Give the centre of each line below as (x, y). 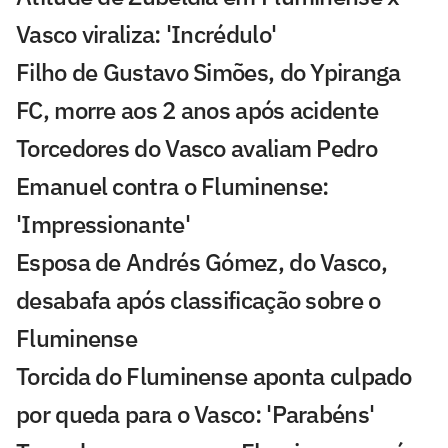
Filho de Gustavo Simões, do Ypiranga (208, 72)
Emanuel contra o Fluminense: (172, 186)
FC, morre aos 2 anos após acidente (197, 110)
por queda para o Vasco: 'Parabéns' (195, 414)
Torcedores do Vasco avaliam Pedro (196, 148)
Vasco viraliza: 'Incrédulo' (146, 34)
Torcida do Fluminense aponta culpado (214, 376)
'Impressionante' (103, 224)
